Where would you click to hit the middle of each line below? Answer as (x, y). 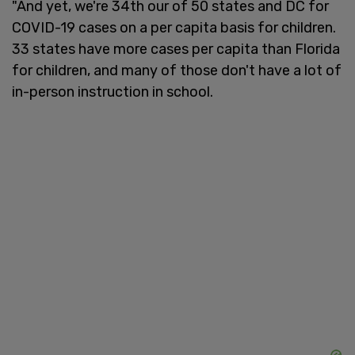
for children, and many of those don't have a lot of (177, 70)
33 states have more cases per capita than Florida (176, 49)
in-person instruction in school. (113, 92)
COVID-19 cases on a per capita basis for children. (174, 27)
